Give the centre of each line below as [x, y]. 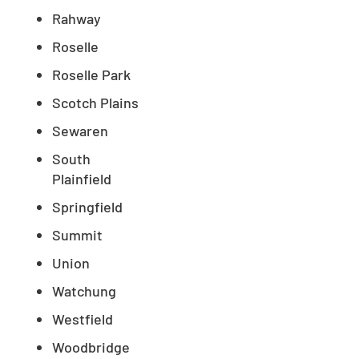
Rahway [77, 19]
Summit [77, 235]
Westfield [83, 319]
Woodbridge [91, 347]
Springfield [87, 207]
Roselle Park [91, 75]
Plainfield [82, 179]
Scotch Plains [95, 103]
